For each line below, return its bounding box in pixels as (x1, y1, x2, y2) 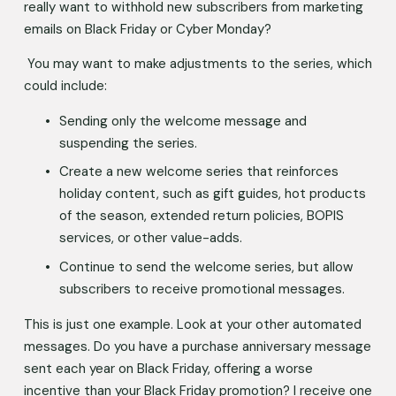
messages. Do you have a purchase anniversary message (23, 337, 371, 355)
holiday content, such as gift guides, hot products (58, 185, 366, 203)
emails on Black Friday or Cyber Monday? (23, 19, 275, 38)
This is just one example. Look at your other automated (23, 315, 362, 333)
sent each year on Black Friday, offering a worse (23, 359, 313, 377)
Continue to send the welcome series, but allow (58, 257, 354, 276)
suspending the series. (58, 133, 201, 152)
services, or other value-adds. (58, 229, 246, 247)
